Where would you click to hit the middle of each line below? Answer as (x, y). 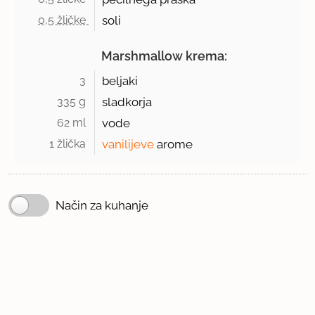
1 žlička (69, 144)
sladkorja (127, 102)
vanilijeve (128, 144)
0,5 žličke (64, 20)
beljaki (120, 81)
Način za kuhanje (102, 206)
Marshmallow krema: (165, 56)
